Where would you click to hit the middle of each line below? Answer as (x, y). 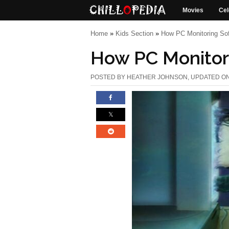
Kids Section (134, 33)
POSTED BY (109, 77)
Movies (193, 10)
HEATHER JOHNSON (157, 77)
